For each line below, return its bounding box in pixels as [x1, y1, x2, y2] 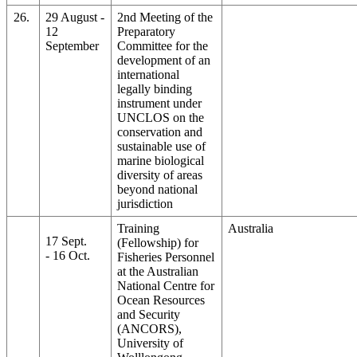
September [45, 38, 100, 53]
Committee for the [117, 38, 209, 53]
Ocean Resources [117, 292, 206, 307]
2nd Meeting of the [117, 10, 214, 24]
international [117, 67, 180, 81]
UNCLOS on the [117, 110, 205, 124]
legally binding [117, 81, 193, 96]
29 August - [45, 10, 105, 24]
